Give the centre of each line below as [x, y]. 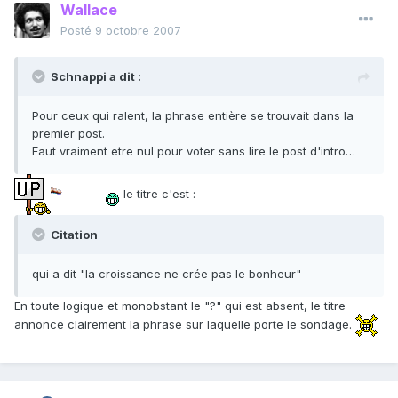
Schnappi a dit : [96, 77]
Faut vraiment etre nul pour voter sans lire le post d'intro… [194, 151]
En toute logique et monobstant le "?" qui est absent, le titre [180, 306]
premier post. [68, 134]
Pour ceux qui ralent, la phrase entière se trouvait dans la [193, 116]
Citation [73, 235]
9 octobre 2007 [138, 31]
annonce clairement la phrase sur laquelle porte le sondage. [185, 325]
